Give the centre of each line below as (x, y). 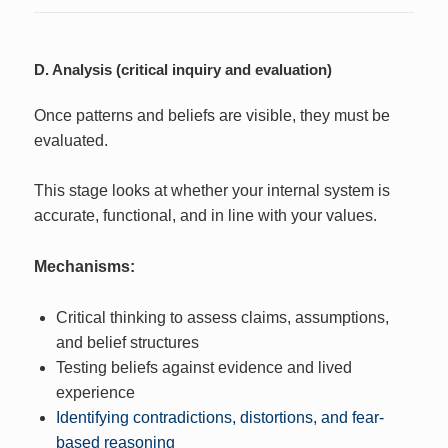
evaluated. (71, 140)
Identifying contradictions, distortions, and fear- (219, 417)
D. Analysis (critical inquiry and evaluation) (183, 69)
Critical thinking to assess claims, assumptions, (222, 317)
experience (95, 392)
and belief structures (127, 342)
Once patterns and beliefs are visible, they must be (212, 115)
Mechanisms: (85, 266)
